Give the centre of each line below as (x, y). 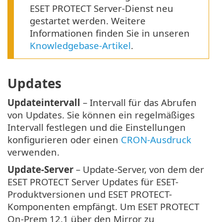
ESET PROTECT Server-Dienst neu (102, 8)
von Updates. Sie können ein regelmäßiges (101, 114)
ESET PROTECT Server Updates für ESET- (93, 181)
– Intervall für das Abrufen (139, 102)
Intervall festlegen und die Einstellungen (97, 127)
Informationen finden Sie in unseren (110, 33)
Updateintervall (44, 102)
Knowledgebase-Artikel (80, 46)
